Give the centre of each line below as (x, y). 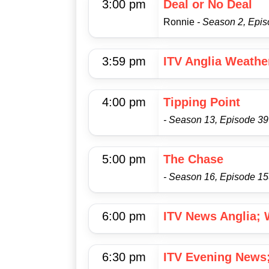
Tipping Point (202, 102)
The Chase (193, 159)
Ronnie (180, 22)
